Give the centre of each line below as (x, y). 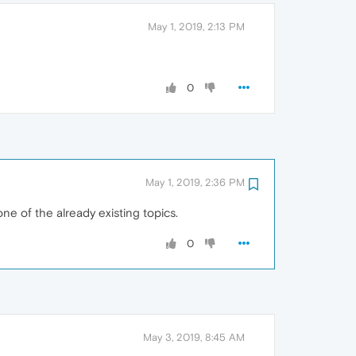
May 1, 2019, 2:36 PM (195, 183)
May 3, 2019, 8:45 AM (194, 338)
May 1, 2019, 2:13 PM (196, 27)
